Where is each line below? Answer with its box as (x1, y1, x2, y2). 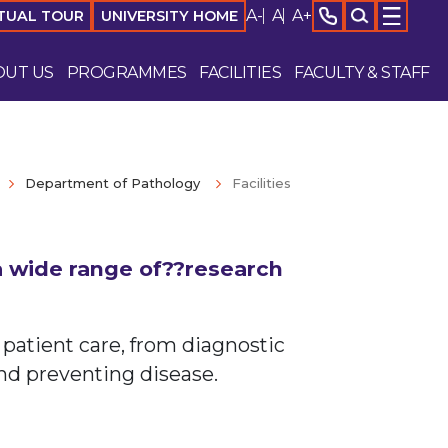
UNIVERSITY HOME (100, 7, 238, 25)
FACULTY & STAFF (294, 62, 430, 82)
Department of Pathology (25, 175, 201, 192)
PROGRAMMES (66, 62, 187, 82)
